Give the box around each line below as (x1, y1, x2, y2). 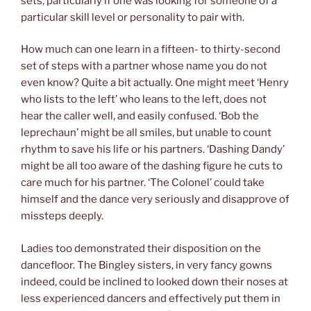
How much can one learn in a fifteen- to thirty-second (21, 43, 280, 56)
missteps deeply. (21, 210, 103, 223)
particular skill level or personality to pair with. (21, 10, 244, 24)
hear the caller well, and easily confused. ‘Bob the (21, 110, 259, 123)
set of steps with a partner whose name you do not (21, 60, 267, 73)
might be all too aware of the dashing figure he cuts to (21, 160, 283, 173)
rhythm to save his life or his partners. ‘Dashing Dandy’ (21, 143, 285, 156)
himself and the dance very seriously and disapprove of (21, 193, 289, 206)
